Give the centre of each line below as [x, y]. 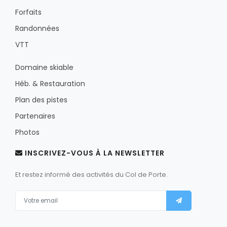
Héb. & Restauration [50, 84]
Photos [27, 133]
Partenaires [35, 116]
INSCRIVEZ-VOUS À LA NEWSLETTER [94, 153]
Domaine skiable [44, 68]
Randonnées [37, 29]
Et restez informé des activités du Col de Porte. [91, 175]
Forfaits [28, 12]
